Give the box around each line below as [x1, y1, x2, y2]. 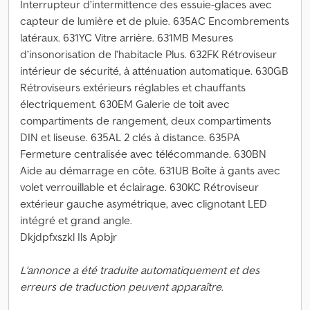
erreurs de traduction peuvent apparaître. [20, 280, 224, 293]
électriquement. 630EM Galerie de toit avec [20, 97, 230, 111]
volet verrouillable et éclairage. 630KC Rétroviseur [20, 180, 259, 194]
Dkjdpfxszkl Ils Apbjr [20, 230, 117, 244]
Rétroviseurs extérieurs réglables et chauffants [20, 80, 246, 94]
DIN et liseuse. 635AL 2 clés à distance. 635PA [20, 130, 240, 144]
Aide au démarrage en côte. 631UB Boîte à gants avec [20, 163, 280, 177]
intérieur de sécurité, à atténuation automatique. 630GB [20, 64, 289, 77]
